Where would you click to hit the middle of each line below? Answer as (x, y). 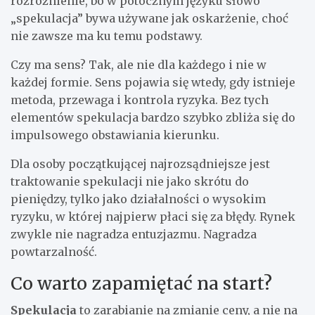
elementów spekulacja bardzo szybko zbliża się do (153, 117)
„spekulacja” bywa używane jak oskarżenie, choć (149, 18)
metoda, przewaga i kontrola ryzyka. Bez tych (140, 99)
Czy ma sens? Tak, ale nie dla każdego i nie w (139, 64)
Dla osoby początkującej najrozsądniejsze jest (140, 163)
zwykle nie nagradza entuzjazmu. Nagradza (134, 234)
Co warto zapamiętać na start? (141, 283)
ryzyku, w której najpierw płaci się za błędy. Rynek (153, 216)
